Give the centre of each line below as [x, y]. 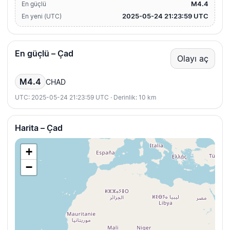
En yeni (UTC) [42, 16]
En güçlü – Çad [44, 54]
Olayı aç [193, 59]
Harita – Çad [39, 128]
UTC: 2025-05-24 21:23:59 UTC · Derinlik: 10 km [85, 98]
